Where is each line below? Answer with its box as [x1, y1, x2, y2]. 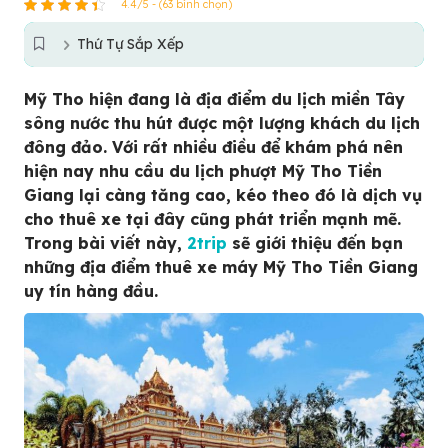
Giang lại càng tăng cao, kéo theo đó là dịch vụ [24, 185, 422, 205]
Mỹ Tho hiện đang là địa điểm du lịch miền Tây [24, 89, 405, 109]
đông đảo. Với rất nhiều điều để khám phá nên [24, 137, 403, 157]
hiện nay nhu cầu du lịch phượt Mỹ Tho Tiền [24, 161, 382, 181]
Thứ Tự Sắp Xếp [77, 35, 185, 53]
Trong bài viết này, [24, 233, 187, 253]
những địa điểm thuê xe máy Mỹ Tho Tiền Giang [24, 257, 418, 277]
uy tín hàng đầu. [24, 281, 163, 301]
